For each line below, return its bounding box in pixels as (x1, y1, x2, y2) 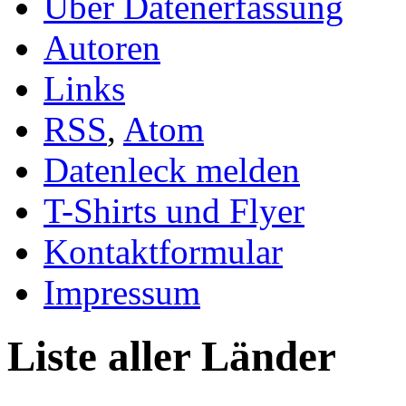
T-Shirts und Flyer (43, 190, 304, 230)
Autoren (43, 27, 160, 67)
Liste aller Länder (7, 333, 336, 381)
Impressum (43, 272, 200, 312)
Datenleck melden (43, 150, 300, 189)
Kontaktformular (43, 231, 283, 271)
